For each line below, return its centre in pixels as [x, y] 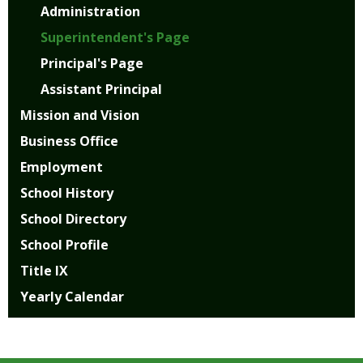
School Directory [73, 218]
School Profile [64, 244]
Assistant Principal [101, 89]
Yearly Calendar [72, 296]
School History [67, 192]
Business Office [69, 141]
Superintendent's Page [115, 37]
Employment [62, 167]
